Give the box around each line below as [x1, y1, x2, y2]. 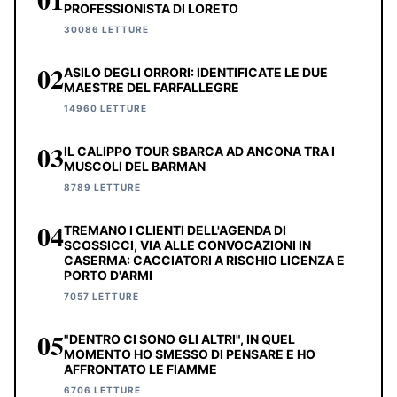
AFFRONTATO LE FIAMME [64, 362, 217, 378]
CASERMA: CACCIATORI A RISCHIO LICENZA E [64, 253, 345, 269]
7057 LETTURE [64, 291, 139, 302]
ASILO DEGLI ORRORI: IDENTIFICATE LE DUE [64, 65, 328, 81]
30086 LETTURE [64, 24, 149, 35]
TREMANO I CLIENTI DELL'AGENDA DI [64, 222, 286, 238]
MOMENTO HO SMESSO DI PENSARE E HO [64, 346, 315, 362]
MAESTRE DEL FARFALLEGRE [64, 80, 239, 96]
